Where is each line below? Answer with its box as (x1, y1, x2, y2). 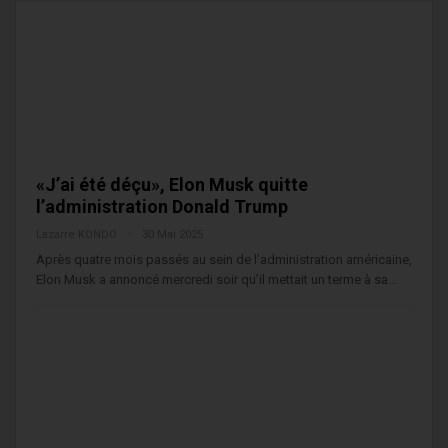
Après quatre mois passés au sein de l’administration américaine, (36, 251, 412, 267)
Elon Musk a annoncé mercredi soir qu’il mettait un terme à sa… (36, 271, 397, 287)
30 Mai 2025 (142, 227, 203, 241)
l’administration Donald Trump (36, 195, 288, 217)
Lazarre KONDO (36, 227, 120, 241)
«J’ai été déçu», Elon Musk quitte (36, 173, 308, 195)
